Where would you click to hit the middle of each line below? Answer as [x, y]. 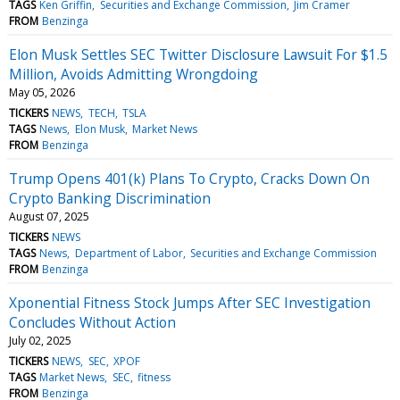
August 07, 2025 [49, 216]
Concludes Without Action [92, 322]
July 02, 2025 [40, 340]
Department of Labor [129, 253]
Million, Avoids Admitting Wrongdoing [133, 74]
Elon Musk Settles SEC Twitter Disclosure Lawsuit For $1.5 [198, 54]
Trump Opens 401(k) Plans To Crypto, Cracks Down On [189, 178]
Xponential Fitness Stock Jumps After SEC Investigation [190, 302]
